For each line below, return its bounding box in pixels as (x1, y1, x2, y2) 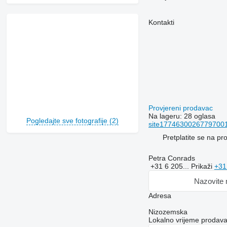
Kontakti (148, 18, 174, 27)
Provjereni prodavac (148, 104, 215, 112)
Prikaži (191, 162, 214, 171)
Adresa (148, 192, 171, 200)
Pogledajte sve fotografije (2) (26, 117, 119, 125)
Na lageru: (148, 112, 184, 121)
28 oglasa (183, 112, 215, 121)
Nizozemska (148, 208, 187, 216)
